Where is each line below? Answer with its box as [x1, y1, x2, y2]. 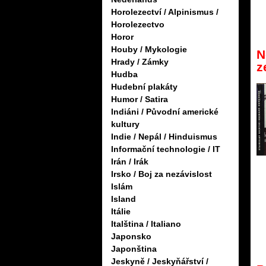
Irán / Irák [111, 157, 148, 167]
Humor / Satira [111, 94, 168, 104]
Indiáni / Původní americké [111, 107, 218, 117]
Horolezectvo [111, 20, 164, 30]
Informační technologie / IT [111, 144, 220, 154]
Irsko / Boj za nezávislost [111, 169, 212, 179]
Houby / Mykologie [111, 45, 187, 55]
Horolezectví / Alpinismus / [111, 7, 218, 17]
